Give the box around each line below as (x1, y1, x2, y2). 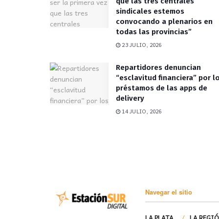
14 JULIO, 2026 (120, 107, 162, 115)
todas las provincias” (116, 27, 192, 36)
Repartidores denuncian (116, 63, 201, 72)
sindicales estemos (116, 6, 184, 16)
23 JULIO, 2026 (120, 40, 162, 49)
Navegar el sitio (145, 187, 192, 197)
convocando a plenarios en (116, 17, 213, 26)
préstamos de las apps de (116, 83, 207, 92)
